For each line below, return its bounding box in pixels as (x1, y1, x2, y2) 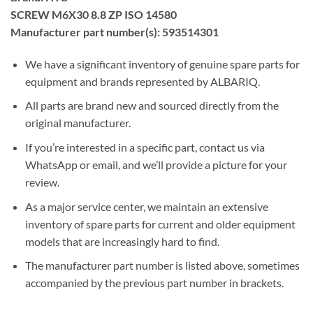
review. (24, 175, 59, 189)
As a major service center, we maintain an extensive (24, 199, 268, 213)
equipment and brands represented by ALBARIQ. (24, 74, 260, 88)
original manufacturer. (24, 116, 131, 130)
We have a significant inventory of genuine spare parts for (24, 57, 300, 71)
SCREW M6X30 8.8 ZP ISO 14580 (10, 7, 177, 21)
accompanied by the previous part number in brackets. (24, 276, 284, 290)
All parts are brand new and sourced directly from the (24, 99, 279, 112)
